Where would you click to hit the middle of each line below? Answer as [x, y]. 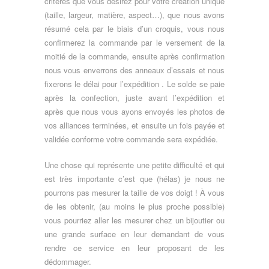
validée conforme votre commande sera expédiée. [131, 139]
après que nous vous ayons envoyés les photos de [134, 112]
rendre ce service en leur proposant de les [134, 248]
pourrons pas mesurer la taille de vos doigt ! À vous [134, 193]
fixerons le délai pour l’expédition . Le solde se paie [134, 84]
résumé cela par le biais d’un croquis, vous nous [134, 29]
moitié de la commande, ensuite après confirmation [134, 56]
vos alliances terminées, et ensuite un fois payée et [134, 125]
